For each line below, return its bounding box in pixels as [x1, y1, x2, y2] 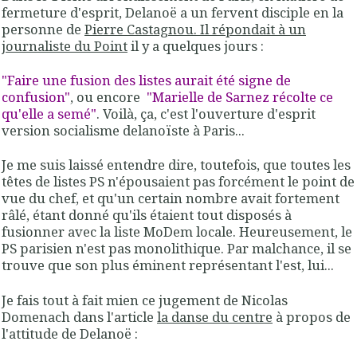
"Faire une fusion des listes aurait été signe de [2, 70, 291, 89]
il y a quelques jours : [127, 36, 264, 55]
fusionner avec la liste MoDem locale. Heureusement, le [2, 222, 352, 241]
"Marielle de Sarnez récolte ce [147, 87, 333, 106]
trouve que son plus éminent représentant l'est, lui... [2, 256, 337, 275]
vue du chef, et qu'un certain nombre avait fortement [2, 189, 339, 208]
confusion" [2, 87, 70, 106]
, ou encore [70, 87, 147, 106]
